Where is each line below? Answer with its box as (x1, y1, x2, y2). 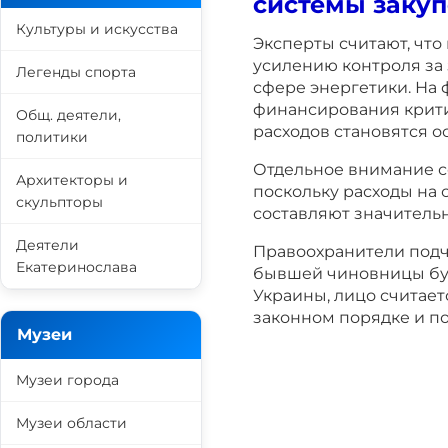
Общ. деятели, (16, 106, 121, 124)
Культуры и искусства (16, 20, 178, 38)
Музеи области (16, 414, 127, 432)
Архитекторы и (16, 171, 128, 189)
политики (16, 128, 88, 146)
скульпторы (16, 193, 103, 211)
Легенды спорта (16, 63, 136, 81)
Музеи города (16, 371, 119, 389)
